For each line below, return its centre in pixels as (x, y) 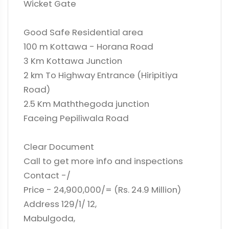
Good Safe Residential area (83, 32)
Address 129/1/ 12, (60, 204)
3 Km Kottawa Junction (73, 61)
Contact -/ (47, 175)
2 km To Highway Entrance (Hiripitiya (101, 75)
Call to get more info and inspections (103, 161)
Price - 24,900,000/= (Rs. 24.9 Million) (102, 190)
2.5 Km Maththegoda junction (86, 104)
